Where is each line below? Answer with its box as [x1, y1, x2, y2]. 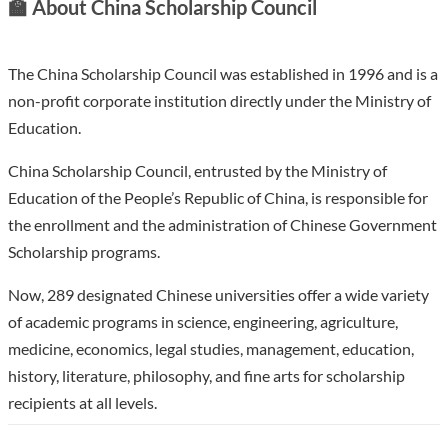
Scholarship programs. [8, 241, 160, 261]
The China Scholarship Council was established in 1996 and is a [8, 63, 438, 83]
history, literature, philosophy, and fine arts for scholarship [8, 365, 405, 385]
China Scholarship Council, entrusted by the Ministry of [8, 160, 387, 180]
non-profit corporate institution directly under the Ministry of [8, 90, 431, 110]
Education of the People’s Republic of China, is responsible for [8, 187, 428, 207]
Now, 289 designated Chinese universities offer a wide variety [8, 284, 429, 304]
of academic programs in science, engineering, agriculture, [8, 311, 398, 331]
